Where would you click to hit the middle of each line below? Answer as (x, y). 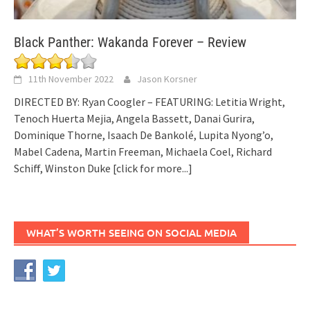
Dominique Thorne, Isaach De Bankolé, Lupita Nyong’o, (144, 135)
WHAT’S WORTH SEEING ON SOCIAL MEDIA (131, 233)
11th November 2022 (71, 79)
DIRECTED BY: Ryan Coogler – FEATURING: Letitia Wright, (149, 102)
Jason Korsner (167, 79)
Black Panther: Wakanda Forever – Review (130, 43)
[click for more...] (153, 168)
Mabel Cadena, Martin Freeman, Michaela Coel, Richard (143, 152)
